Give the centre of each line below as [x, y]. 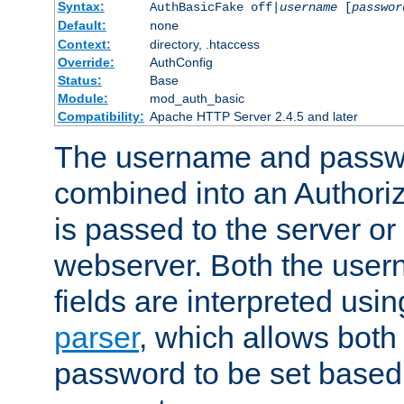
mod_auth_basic [197, 99]
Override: [86, 63]
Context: [84, 45]
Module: [83, 99]
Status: [79, 81]
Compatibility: [101, 117]
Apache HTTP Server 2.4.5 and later [253, 117]
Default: [82, 26]
